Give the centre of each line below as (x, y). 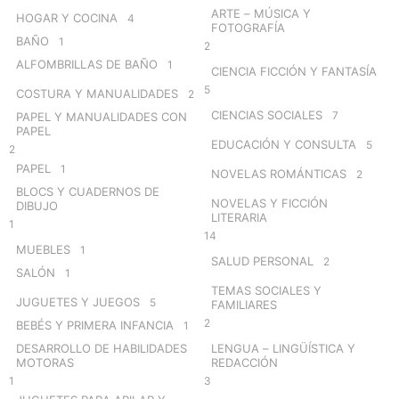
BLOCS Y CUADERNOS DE (88, 191)
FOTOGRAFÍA (248, 27)
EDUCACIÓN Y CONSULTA (284, 144)
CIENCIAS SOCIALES (267, 114)
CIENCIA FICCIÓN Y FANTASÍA (294, 71)
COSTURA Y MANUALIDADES (97, 93)
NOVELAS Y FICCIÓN (269, 203)
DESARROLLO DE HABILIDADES (102, 348)
